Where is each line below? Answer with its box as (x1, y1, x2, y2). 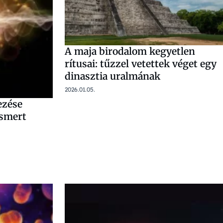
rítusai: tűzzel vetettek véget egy (65, 58, 217, 70)
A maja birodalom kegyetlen (65, 45, 195, 57)
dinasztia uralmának (65, 70, 160, 82)
